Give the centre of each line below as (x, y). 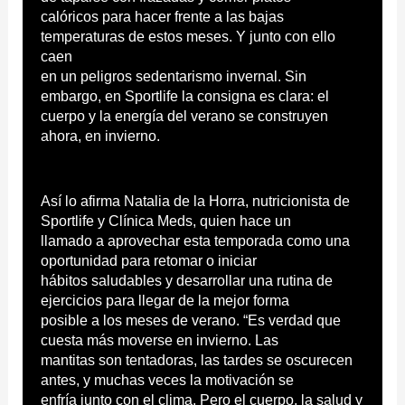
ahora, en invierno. (100, 136)
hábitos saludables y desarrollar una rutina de (186, 280)
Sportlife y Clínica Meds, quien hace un (165, 221)
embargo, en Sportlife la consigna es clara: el (184, 96)
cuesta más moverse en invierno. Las (159, 340)
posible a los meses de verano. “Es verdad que (190, 320)
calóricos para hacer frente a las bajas (162, 16)
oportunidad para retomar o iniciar (148, 260)
